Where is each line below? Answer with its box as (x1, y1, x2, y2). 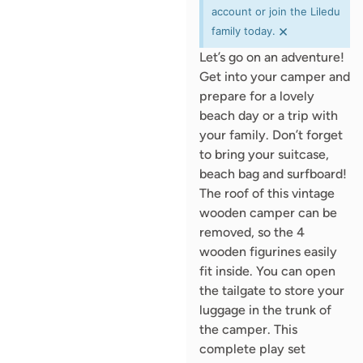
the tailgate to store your (199, 283, 344, 299)
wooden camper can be (199, 205, 337, 221)
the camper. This (199, 322, 297, 338)
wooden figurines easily (199, 244, 337, 260)
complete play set (199, 341, 305, 357)
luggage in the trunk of (199, 302, 331, 318)
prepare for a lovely (199, 88, 314, 105)
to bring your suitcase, (199, 147, 329, 163)
